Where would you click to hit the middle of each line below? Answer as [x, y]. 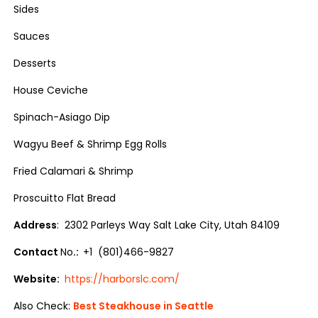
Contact [37, 252]
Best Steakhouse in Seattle [144, 306]
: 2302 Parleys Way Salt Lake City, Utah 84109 [169, 225]
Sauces [32, 36]
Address [35, 225]
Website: [38, 279]
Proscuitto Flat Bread [65, 198]
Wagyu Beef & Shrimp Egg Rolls [91, 144]
